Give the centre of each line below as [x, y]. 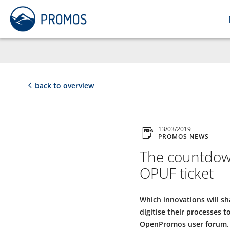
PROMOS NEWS [184, 137]
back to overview [64, 85]
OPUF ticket [177, 173]
